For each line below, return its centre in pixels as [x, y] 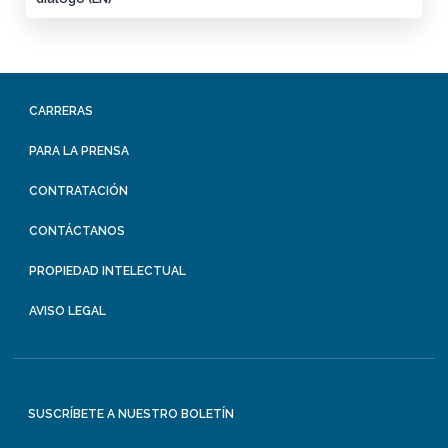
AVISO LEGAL [68, 310]
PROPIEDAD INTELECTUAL [108, 270]
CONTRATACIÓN [79, 190]
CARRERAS [61, 110]
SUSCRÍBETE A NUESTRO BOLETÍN [131, 413]
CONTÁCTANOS [77, 230]
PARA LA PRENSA [79, 150]
